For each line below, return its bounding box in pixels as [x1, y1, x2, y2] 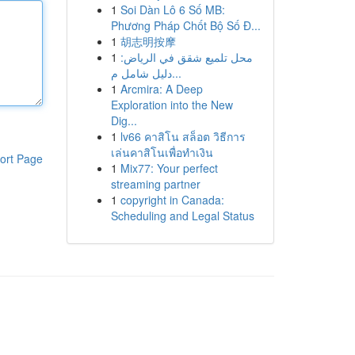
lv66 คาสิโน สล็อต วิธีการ [120, 128, 246, 144]
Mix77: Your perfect [120, 160, 218, 176]
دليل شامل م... [171, 65, 181, 81]
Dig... [110, 113, 137, 128]
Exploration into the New [110, 97, 233, 113]
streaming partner [110, 176, 200, 192]
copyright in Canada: [120, 192, 224, 208]
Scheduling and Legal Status [110, 208, 254, 223]
